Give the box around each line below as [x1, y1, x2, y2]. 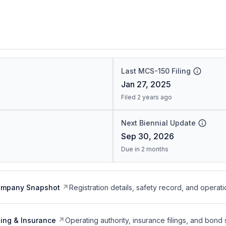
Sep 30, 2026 [121, 131, 174, 141]
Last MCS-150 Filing [121, 67, 191, 75]
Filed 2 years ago [121, 93, 172, 101]
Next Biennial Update [121, 119, 196, 127]
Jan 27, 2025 [121, 79, 171, 89]
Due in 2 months [121, 145, 168, 153]
